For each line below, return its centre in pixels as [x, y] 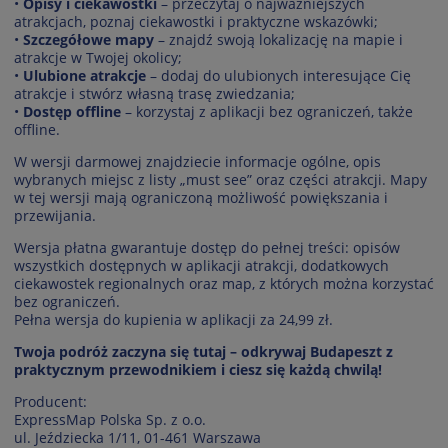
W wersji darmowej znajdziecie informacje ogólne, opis [197, 161]
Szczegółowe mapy [88, 39]
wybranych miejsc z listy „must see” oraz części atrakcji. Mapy [220, 179]
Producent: [50, 401]
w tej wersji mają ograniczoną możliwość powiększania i [201, 197]
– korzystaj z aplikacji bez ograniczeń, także [267, 111]
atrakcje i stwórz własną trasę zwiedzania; [154, 93]
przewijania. [55, 215]
